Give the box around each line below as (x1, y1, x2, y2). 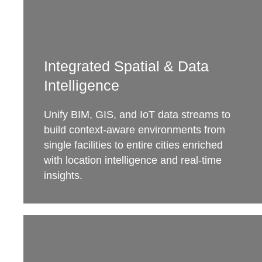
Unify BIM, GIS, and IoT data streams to (44, 109, 230, 120)
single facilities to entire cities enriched (44, 139, 223, 151)
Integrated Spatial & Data (44, 58, 209, 74)
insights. (44, 170, 82, 181)
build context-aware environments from (44, 124, 225, 136)
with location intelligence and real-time (44, 154, 222, 166)
